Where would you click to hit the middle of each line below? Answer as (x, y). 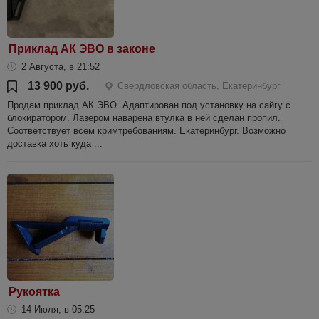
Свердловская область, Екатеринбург (199, 86)
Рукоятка (34, 292)
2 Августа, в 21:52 (61, 67)
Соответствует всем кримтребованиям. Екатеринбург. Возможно (146, 131)
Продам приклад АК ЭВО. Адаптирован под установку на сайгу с (149, 105)
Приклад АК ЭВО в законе (82, 49)
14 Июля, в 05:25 (58, 309)
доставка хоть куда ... (55, 143)
